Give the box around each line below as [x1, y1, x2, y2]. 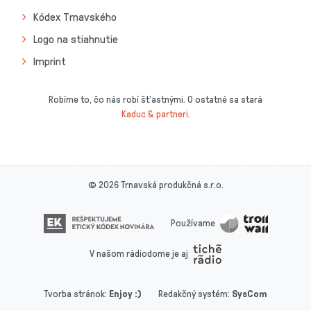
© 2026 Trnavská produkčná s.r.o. [87, 178, 224, 191]
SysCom [232, 287, 267, 300]
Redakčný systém [158, 287, 228, 300]
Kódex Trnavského [33, 9, 117, 24]
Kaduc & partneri [121, 107, 188, 120]
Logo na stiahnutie [33, 31, 118, 47]
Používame [170, 215, 215, 229]
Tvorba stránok [44, 287, 105, 300]
